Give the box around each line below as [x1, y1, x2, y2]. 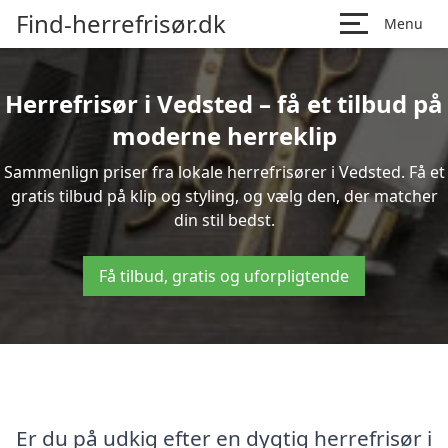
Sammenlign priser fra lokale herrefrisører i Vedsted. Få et [3, 161, 445, 183]
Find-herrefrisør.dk [16, 7, 226, 40]
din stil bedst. [173, 209, 275, 231]
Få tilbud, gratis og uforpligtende [99, 265, 349, 287]
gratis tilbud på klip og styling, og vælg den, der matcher [10, 185, 438, 207]
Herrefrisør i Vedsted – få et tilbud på [5, 87, 443, 120]
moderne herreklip [111, 119, 337, 152]
